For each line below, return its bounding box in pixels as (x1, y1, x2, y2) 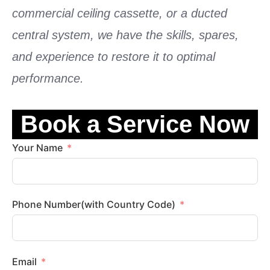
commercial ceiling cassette (12, 6, 159, 20)
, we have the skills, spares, (90, 28, 239, 42)
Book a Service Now (20, 111, 250, 138)
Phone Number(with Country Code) (107, 198, 175, 211)
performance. (12, 71, 84, 85)
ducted (191, 6, 227, 20)
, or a (159, 6, 191, 20)
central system (12, 28, 90, 42)
